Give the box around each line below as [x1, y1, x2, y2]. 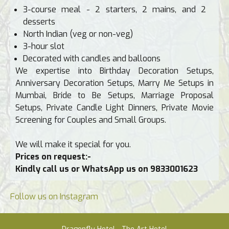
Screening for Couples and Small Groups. [15, 114, 166, 126]
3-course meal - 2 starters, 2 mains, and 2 [23, 4, 206, 15]
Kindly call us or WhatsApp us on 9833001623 [15, 164, 198, 175]
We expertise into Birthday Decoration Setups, [15, 65, 214, 77]
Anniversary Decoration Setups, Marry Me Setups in [15, 78, 214, 89]
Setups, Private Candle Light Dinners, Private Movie [15, 102, 214, 113]
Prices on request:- [15, 151, 91, 163]
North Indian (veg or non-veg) [23, 29, 133, 40]
